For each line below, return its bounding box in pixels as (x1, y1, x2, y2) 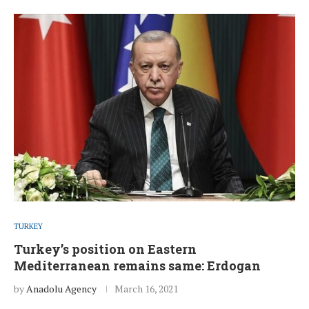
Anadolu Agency (26, 282, 97, 296)
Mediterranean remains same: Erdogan (14, 257, 261, 275)
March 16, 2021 (114, 282, 178, 296)
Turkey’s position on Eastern (14, 241, 197, 258)
